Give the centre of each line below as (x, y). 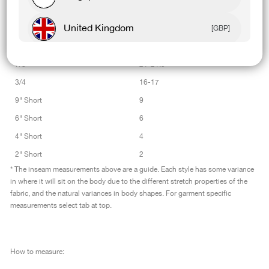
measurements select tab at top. (61, 206)
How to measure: (37, 252)
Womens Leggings (46, 11)
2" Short (29, 155)
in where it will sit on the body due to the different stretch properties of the (129, 182)
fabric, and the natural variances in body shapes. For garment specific (121, 194)
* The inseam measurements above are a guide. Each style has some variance (132, 170)
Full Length (33, 47)
